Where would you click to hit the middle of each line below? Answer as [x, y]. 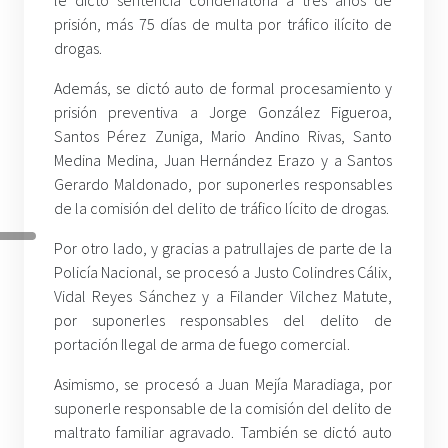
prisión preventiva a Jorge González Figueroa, [223, 111]
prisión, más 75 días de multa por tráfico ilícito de [223, 23]
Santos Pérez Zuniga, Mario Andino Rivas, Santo [223, 135]
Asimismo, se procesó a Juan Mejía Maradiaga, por [223, 383]
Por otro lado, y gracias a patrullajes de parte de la [223, 247]
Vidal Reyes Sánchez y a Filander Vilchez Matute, [223, 295]
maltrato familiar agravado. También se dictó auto [223, 431]
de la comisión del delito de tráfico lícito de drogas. [221, 207]
